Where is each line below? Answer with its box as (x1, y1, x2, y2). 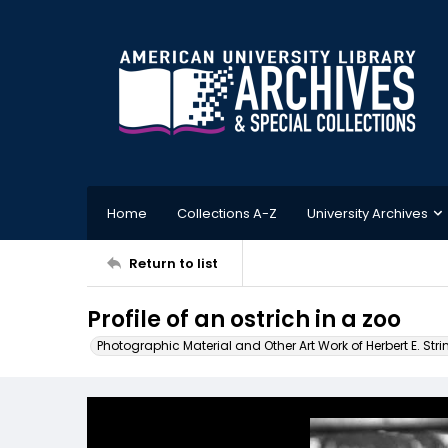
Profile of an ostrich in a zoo (87, 304, 401, 335)
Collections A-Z (177, 203, 277, 223)
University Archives (307, 203, 428, 223)
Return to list (129, 253, 218, 273)
